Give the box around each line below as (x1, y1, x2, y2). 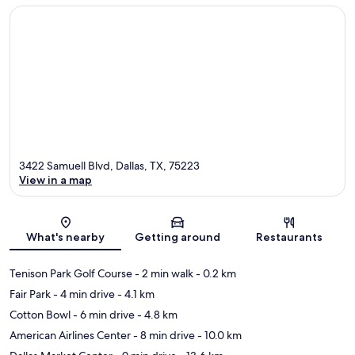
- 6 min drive (71, 307, 135, 323)
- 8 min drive (131, 328, 195, 343)
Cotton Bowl (10, 307, 71, 323)
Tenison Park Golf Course (10, 266, 132, 281)
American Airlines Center (10, 328, 131, 343)
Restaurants (256, 230, 323, 245)
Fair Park (10, 287, 51, 302)
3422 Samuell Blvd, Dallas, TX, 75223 (19, 158, 200, 174)
